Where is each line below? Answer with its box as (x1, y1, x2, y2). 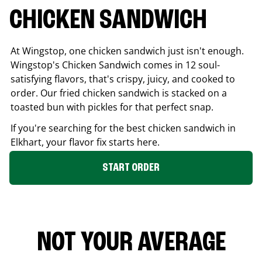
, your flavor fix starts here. (42, 135, 160, 149)
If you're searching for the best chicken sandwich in (11, 121, 236, 135)
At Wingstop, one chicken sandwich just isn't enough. (11, 44, 244, 57)
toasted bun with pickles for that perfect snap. (11, 100, 213, 113)
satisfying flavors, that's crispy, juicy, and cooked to (11, 72, 235, 85)
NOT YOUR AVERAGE (36, 229, 226, 257)
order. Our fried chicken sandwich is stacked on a (11, 86, 227, 99)
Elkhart (11, 135, 42, 149)
